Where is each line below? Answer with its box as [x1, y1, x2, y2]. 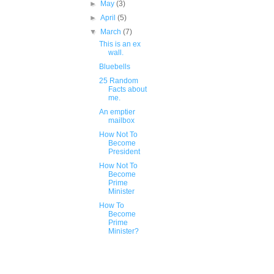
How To [98, 201, 124, 210]
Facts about [108, 85, 147, 94]
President [108, 147, 140, 156]
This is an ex [98, 40, 141, 48]
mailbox [108, 116, 135, 125]
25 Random [98, 76, 138, 85]
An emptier [98, 108, 135, 116]
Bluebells [98, 62, 130, 71]
